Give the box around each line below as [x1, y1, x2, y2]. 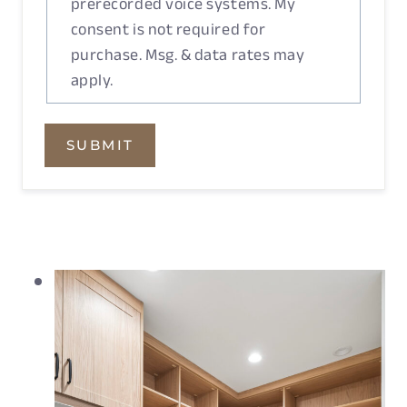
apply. [70, 64, 114, 95]
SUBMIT [66, 135, 134, 154]
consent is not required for [70, 13, 266, 45]
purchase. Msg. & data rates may [70, 38, 305, 70]
